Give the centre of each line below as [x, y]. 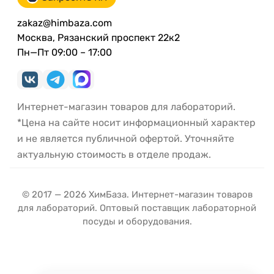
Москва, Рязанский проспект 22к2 [98, 37]
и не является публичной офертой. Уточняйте [126, 138]
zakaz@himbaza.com [65, 23]
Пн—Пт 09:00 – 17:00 [65, 52]
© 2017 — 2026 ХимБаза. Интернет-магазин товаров [137, 194]
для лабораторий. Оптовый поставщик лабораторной [137, 208]
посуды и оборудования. [137, 221]
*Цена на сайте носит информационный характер [136, 122]
